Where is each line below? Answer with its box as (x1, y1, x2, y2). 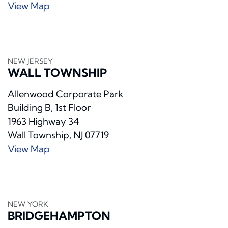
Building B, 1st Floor (8, 102, 91, 114)
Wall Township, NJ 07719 (8, 129, 109, 141)
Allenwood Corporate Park (8, 88, 123, 100)
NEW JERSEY (8, 56, 53, 66)
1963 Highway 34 (8, 116, 79, 128)
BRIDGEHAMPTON (8, 209, 110, 223)
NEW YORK (8, 199, 48, 209)
